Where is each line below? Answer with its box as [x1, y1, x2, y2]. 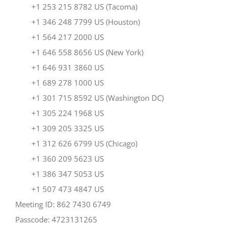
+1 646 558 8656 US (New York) [15, 47, 143, 57]
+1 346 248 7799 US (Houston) [15, 16, 140, 27]
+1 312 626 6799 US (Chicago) [15, 138, 137, 148]
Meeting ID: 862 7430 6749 [15, 199, 111, 209]
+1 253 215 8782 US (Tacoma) [15, 1, 137, 12]
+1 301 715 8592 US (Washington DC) [15, 92, 164, 103]
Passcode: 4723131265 [15, 214, 97, 224]
